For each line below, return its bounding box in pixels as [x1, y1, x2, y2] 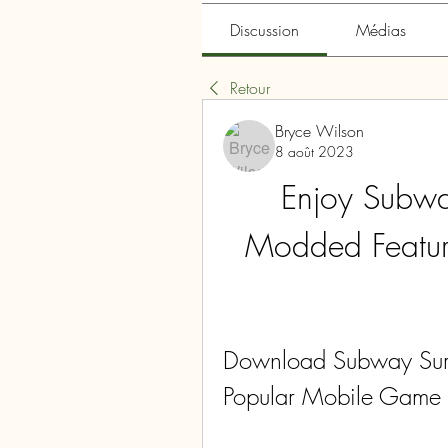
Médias [355, 19, 406, 41]
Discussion [230, 19, 300, 41]
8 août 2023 [275, 142, 354, 161]
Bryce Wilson [275, 120, 364, 142]
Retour [230, 77, 270, 99]
